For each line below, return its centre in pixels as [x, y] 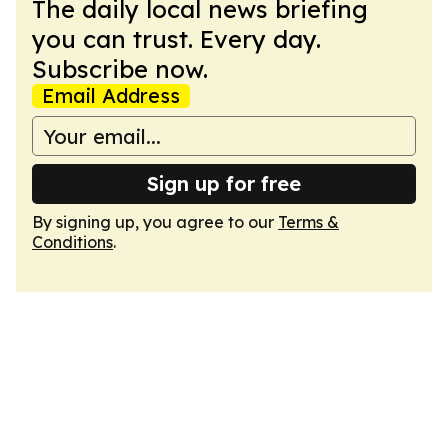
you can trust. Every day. [176, 39]
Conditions [72, 242]
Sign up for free [224, 183]
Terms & [308, 222]
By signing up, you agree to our [155, 222]
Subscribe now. [120, 69]
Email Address [111, 95]
